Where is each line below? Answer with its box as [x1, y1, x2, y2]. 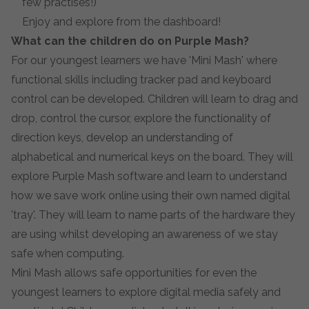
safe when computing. [11, 247, 124, 260]
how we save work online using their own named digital [11, 189, 290, 202]
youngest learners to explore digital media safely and [11, 286, 281, 299]
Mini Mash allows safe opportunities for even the [11, 266, 257, 279]
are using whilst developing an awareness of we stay [11, 228, 278, 241]
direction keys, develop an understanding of [11, 131, 233, 144]
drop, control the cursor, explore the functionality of [11, 112, 271, 125]
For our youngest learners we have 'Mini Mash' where [11, 54, 277, 67]
